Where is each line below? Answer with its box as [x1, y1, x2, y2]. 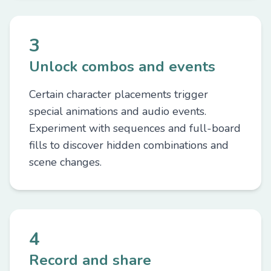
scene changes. [29, 155, 102, 169]
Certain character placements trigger [29, 87, 208, 102]
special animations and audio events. [29, 104, 206, 119]
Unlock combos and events [29, 57, 215, 76]
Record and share [29, 250, 151, 270]
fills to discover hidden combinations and [29, 138, 229, 152]
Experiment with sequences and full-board [29, 121, 241, 135]
